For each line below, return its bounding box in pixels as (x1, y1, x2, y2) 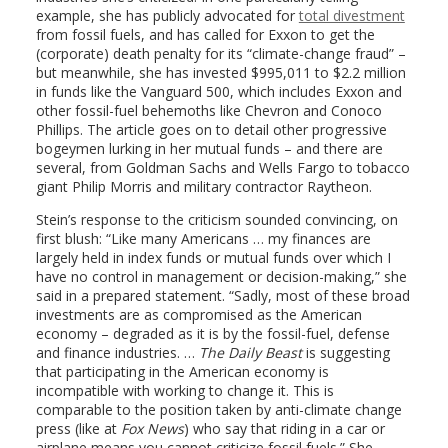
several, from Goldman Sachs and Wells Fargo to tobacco (35, 157, 410, 177)
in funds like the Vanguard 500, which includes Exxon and (35, 81, 402, 101)
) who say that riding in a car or (183, 418, 385, 438)
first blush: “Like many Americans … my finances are (35, 228, 371, 248)
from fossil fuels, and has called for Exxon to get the (35, 24, 375, 44)
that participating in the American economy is (35, 361, 329, 381)
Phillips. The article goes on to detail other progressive (35, 119, 387, 139)
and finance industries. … (35, 342, 199, 362)
